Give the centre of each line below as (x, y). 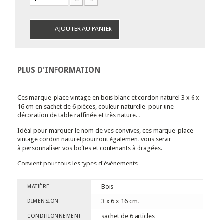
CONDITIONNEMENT (54, 216)
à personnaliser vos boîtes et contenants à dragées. (90, 148)
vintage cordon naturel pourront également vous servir (94, 139)
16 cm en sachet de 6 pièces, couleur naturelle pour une (96, 106)
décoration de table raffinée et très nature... (79, 115)
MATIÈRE (38, 186)
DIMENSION (43, 201)
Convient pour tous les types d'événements (77, 163)
